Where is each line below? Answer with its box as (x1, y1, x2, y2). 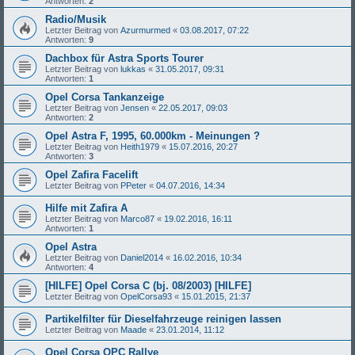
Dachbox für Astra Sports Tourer (45, 52, 204, 64)
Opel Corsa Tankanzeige (45, 90, 164, 103)
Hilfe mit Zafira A (45, 201, 128, 214)
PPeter (120, 180, 147, 190)
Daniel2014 (120, 252, 163, 262)
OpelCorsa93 (120, 291, 172, 301)
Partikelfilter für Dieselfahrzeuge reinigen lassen (45, 312, 281, 325)
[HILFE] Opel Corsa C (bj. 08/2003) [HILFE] (45, 279, 251, 292)
